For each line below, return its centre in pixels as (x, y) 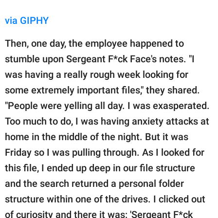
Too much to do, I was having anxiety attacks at (107, 121)
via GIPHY (27, 20)
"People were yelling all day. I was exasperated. (107, 105)
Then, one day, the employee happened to (94, 43)
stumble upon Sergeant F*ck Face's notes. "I (100, 59)
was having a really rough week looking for (97, 74)
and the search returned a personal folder (94, 183)
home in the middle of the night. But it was (97, 136)
